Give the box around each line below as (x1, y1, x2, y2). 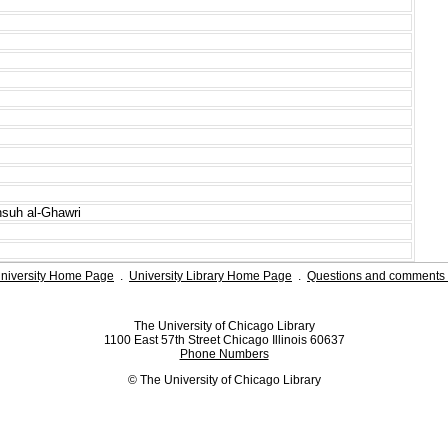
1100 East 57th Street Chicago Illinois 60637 (103, 332, 345, 347)
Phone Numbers (179, 346, 269, 361)
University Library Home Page (129, 268, 292, 283)
